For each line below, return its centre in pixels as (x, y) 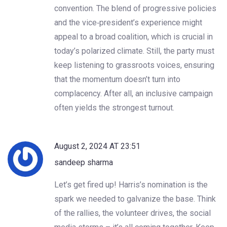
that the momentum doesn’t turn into (117, 79)
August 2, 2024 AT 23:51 (97, 146)
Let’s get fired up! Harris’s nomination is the (131, 184)
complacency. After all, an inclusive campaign (134, 93)
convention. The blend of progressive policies (135, 8)
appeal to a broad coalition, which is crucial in (134, 36)
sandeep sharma (84, 162)
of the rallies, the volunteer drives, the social (133, 213)
